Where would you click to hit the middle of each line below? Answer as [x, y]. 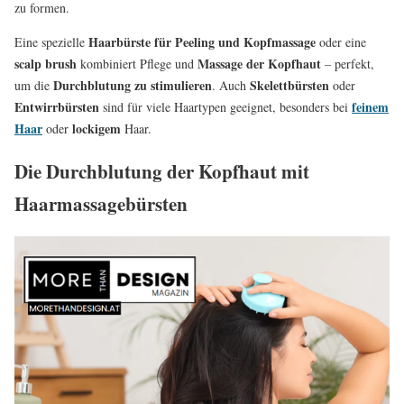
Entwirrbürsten [57, 107]
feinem [370, 107]
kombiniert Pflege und [137, 64]
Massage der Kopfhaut [259, 64]
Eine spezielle [51, 42]
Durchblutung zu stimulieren [133, 85]
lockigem [96, 129]
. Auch [231, 85]
